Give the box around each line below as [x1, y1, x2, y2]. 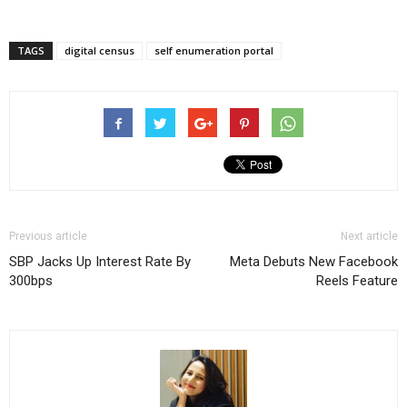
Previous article [9, 230, 87, 243]
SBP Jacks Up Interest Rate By [9, 253, 191, 270]
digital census [65, 44, 134, 57]
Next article [341, 230, 398, 243]
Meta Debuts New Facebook [230, 253, 398, 270]
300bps [9, 273, 53, 289]
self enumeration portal [154, 44, 273, 57]
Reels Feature [316, 273, 398, 289]
